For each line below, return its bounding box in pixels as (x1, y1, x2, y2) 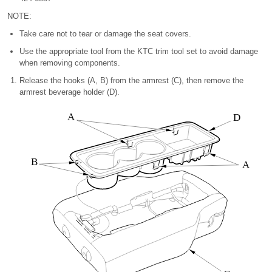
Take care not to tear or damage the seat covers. (19, 29, 191, 38)
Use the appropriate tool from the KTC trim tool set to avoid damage (19, 47, 258, 56)
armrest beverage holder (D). (19, 87, 120, 97)
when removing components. (19, 58, 120, 67)
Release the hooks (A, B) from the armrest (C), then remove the (19, 76, 243, 85)
